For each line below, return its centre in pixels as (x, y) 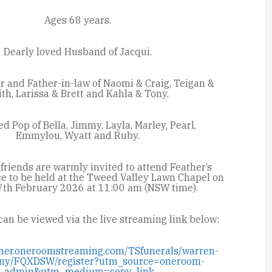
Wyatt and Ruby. (102, 135)
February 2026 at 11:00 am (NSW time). (105, 188)
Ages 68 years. (78, 20)
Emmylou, (40, 135)
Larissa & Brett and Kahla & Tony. (93, 93)
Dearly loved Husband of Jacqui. (78, 52)
